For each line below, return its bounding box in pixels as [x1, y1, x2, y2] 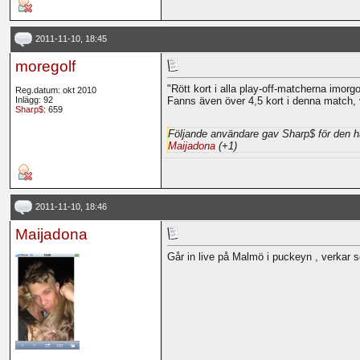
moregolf [14, 58, 76, 76]
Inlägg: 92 [14, 95, 53, 105]
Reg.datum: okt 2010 [14, 85, 96, 96]
